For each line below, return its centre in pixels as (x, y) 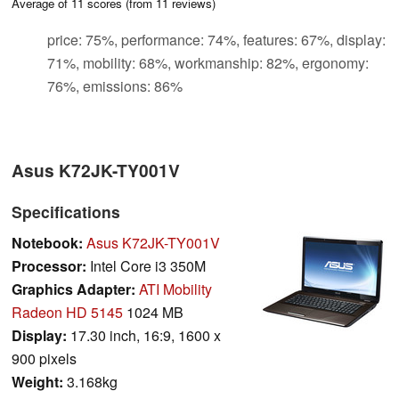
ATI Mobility (175, 289)
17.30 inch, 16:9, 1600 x (144, 335)
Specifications (66, 211)
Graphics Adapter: (73, 289)
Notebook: (47, 242)
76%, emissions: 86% (115, 85)
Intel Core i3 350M (146, 265)
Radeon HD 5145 (67, 312)
